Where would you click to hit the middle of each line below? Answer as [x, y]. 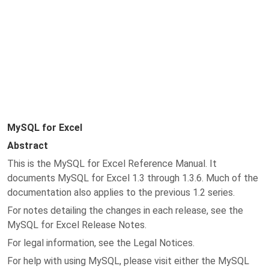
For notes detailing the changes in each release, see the [125, 210]
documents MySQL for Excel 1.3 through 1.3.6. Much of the [133, 178]
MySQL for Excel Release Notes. [77, 225]
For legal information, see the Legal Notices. [101, 243]
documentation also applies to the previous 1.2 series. [121, 192]
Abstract [28, 146]
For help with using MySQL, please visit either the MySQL [128, 261]
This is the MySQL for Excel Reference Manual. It [112, 164]
